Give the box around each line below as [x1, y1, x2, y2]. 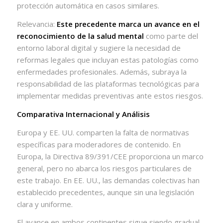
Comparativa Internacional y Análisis [16, 109, 150, 119]
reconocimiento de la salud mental [16, 31, 146, 41]
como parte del [145, 31, 198, 41]
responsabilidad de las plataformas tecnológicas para [16, 79, 199, 89]
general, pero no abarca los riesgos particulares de [16, 163, 192, 173]
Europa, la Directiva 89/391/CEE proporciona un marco [16, 151, 204, 161]
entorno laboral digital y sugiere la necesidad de [16, 43, 181, 53]
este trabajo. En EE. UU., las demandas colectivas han [16, 175, 200, 185]
